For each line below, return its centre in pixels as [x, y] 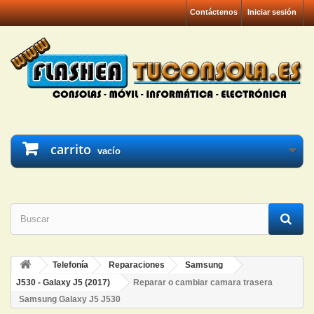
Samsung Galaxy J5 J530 [70, 300]
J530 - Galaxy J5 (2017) [63, 283]
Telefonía [70, 265]
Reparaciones [137, 265]
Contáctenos [214, 12]
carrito [71, 150]
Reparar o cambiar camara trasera [203, 283]
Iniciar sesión [272, 12]
